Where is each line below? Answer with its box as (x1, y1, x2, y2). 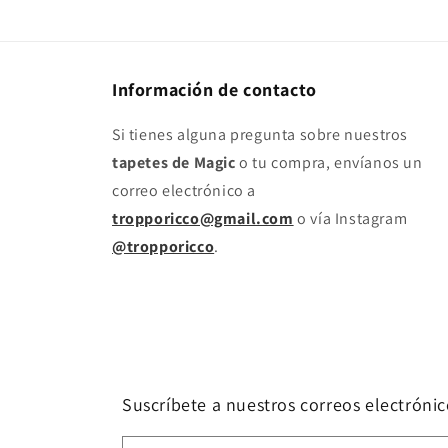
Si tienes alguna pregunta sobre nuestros (112, 124, 409, 146)
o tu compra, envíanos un (235, 152, 423, 174)
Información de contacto (112, 78, 317, 102)
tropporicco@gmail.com (112, 208, 294, 230)
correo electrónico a (112, 180, 256, 202)
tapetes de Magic (112, 152, 236, 174)
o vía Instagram (297, 208, 408, 230)
